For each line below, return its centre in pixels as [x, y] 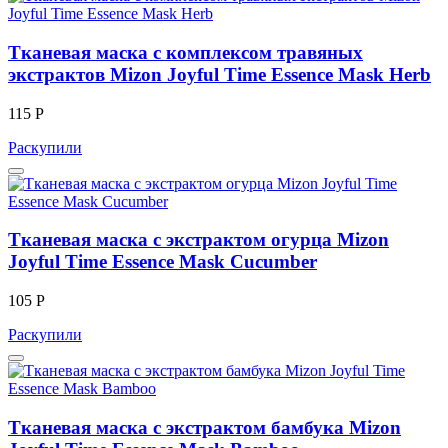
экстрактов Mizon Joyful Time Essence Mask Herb [219, 74]
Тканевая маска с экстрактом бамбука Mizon [204, 427]
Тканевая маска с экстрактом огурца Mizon [198, 240]
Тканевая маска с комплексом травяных [185, 52]
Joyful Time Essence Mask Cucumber [162, 262]
